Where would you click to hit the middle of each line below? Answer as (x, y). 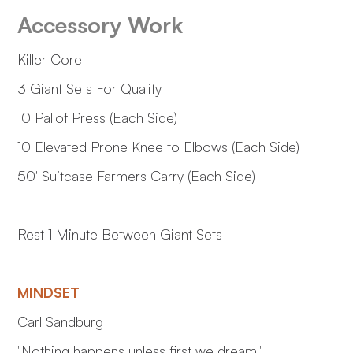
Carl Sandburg (63, 321)
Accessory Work (100, 24)
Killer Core (52, 59)
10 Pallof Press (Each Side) (98, 117)
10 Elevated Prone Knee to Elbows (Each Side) (159, 146)
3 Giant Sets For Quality (90, 88)
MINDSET (49, 292)
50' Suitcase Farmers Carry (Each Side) (137, 175)
